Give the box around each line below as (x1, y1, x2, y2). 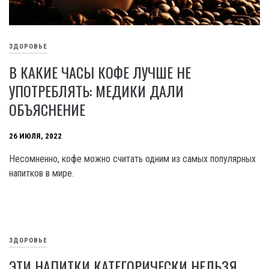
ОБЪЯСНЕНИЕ (9, 98, 85, 121)
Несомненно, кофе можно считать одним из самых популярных (9, 153, 256, 165)
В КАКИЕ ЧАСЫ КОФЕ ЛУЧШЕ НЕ (9, 61, 191, 83)
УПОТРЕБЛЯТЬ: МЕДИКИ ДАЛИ (9, 80, 184, 102)
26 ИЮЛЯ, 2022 (9, 131, 62, 141)
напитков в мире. (9, 168, 74, 180)
